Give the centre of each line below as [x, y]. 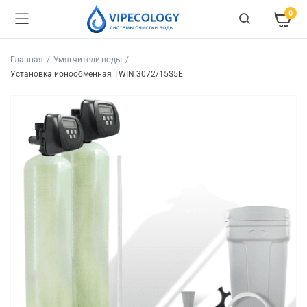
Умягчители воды [88, 60]
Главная [27, 60]
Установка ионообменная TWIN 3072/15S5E [97, 74]
